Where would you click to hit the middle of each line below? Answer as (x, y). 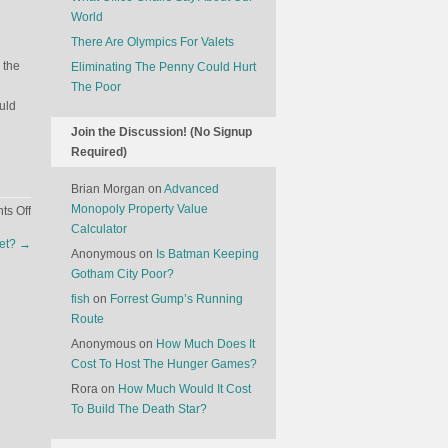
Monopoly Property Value (139, 209)
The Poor (96, 87)
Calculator (99, 229)
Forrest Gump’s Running (176, 299)
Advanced (191, 189)
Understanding (70, 230)
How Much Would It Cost (184, 389)
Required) (99, 152)
